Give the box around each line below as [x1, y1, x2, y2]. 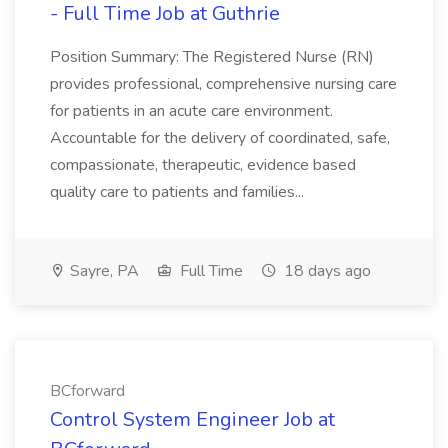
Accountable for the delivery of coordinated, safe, [50, 127, 390, 149]
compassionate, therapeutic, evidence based [50, 154, 356, 176]
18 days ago [280, 260, 371, 282]
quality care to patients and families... [50, 181, 304, 203]
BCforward [50, 380, 125, 402]
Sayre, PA [66, 260, 139, 282]
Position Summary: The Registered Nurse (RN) [50, 46, 374, 68]
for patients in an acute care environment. [50, 100, 333, 122]
